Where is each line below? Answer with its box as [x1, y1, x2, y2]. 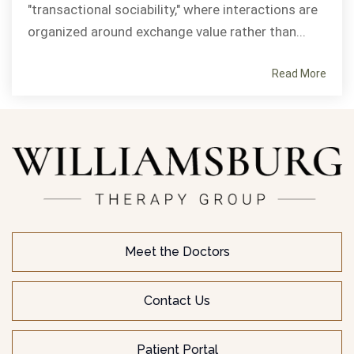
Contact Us [144, 293, 210, 309]
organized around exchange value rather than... [28, 23, 306, 40]
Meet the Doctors [124, 244, 230, 260]
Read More [272, 66, 326, 80]
